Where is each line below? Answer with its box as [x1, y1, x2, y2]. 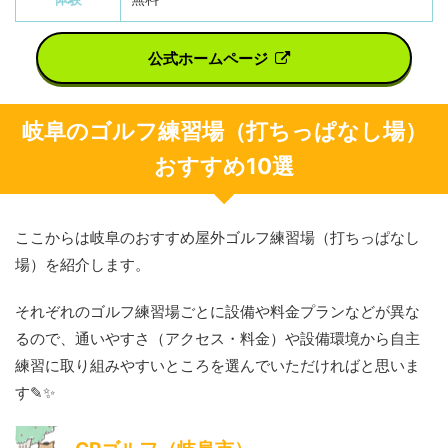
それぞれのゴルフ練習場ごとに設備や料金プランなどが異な [15, 302, 420, 322]
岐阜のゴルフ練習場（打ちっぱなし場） [21, 118, 427, 145]
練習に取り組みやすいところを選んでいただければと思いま [15, 356, 420, 376]
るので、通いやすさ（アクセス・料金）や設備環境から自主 [15, 329, 420, 349]
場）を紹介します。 [15, 255, 150, 275]
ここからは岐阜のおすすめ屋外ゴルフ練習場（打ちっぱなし [15, 228, 420, 248]
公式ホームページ [148, 48, 268, 68]
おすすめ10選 [154, 153, 294, 180]
